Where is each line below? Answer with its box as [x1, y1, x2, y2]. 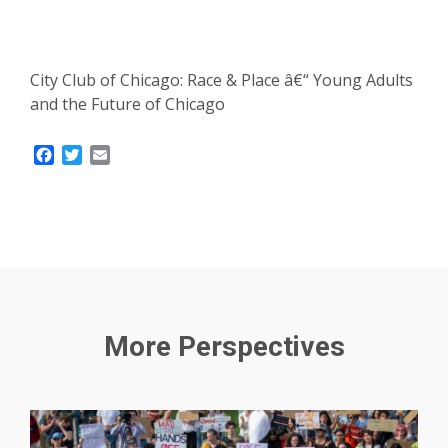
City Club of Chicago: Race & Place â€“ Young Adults [30, 69, 413, 91]
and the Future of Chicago [30, 93, 225, 115]
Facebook [54, 143, 126, 166]
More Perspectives [103, 330, 345, 363]
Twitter [82, 143, 137, 166]
